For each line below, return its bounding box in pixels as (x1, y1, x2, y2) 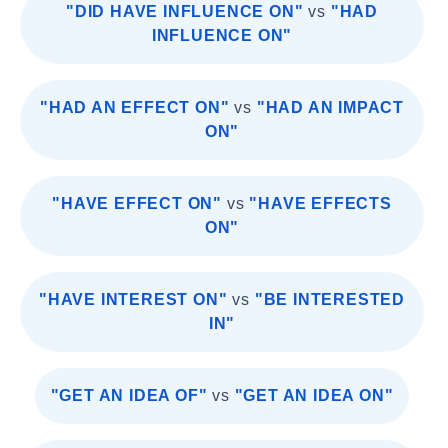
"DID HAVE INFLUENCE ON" (66, 3, 304, 20)
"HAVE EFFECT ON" (52, 195, 223, 212)
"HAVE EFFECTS (249, 195, 392, 212)
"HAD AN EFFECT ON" (40, 99, 230, 116)
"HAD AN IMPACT (256, 99, 404, 116)
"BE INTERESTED (254, 291, 405, 308)
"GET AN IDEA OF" (50, 387, 208, 404)
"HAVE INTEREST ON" (39, 291, 228, 308)
